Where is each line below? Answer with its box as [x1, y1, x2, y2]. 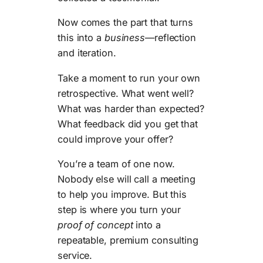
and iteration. [58, 47, 116, 59]
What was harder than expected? [58, 102, 204, 114]
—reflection [145, 32, 196, 44]
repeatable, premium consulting [58, 234, 198, 246]
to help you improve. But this [58, 188, 187, 200]
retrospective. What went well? [58, 87, 194, 99]
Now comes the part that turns [58, 16, 194, 29]
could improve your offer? [58, 133, 173, 145]
